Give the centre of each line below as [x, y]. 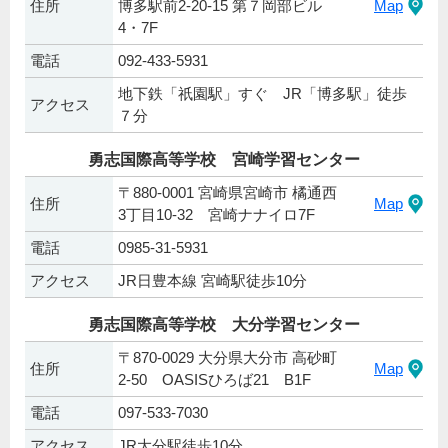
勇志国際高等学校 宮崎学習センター [224, 159]
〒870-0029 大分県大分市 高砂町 [227, 357]
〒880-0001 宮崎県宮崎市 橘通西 [227, 192]
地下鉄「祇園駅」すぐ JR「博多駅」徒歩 [262, 93]
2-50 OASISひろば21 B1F [214, 379]
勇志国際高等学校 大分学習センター [224, 324]
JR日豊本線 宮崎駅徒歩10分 [212, 280]
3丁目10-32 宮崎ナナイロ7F [216, 214]
